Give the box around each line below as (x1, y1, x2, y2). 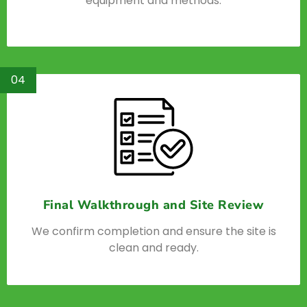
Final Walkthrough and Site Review (42, 196, 265, 213)
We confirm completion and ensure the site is (31, 223, 276, 239)
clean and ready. (108, 239, 199, 256)
